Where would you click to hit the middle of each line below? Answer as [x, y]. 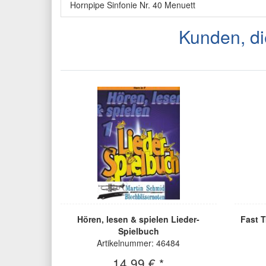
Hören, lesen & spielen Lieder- [139, 219]
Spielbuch [138, 231]
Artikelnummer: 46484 [139, 243]
